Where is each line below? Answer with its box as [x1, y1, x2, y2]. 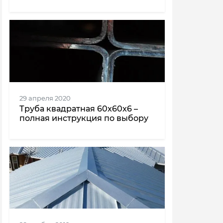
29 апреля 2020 [19, 94, 71, 102]
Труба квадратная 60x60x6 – [19, 104, 138, 113]
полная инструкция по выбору [19, 113, 148, 123]
